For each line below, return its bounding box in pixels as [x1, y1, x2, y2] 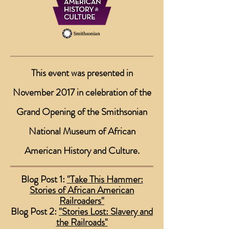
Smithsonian [101, 105, 147, 119]
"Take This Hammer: [66, 172, 143, 186]
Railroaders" [59, 194, 104, 208]
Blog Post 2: [11, 204, 59, 218]
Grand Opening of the [16, 105, 101, 119]
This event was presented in [31, 66, 133, 80]
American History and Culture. [24, 144, 140, 157]
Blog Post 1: [20, 172, 67, 186]
